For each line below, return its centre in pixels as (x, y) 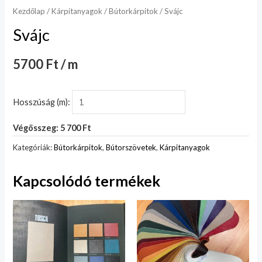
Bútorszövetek (131, 147)
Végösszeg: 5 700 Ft (52, 128)
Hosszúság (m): (43, 102)
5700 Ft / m (46, 64)
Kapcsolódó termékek (87, 180)
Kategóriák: (34, 147)
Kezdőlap (29, 11)
